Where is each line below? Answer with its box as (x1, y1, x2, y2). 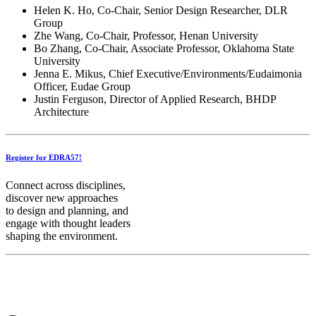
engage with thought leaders (6, 217, 130, 229)
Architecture (34, 105, 89, 118)
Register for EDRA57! (6, 152, 82, 162)
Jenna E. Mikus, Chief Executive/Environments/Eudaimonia (34, 67, 302, 80)
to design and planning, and (6, 204, 128, 217)
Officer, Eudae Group (34, 80, 130, 92)
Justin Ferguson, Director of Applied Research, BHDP (34, 92, 276, 105)
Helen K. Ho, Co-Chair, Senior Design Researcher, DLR (34, 4, 288, 16)
